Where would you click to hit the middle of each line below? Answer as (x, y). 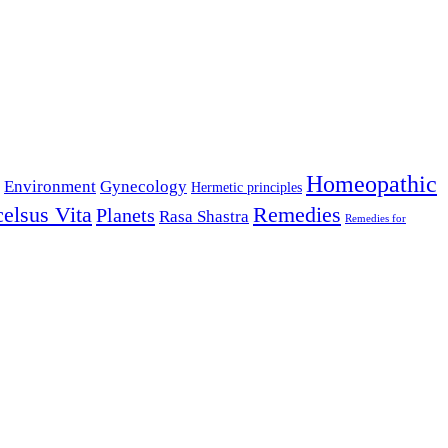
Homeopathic (371, 184)
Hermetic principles (246, 187)
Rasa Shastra (204, 217)
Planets (125, 215)
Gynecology (143, 187)
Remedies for (375, 219)
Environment (50, 187)
